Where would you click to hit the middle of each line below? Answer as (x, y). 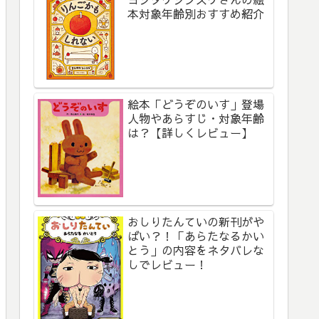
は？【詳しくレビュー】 (190, 133)
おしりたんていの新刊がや (196, 222)
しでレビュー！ (167, 265)
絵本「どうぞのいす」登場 (196, 104)
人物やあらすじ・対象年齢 (196, 119)
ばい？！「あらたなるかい (196, 236)
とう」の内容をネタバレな (196, 250)
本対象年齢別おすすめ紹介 (196, 14)
